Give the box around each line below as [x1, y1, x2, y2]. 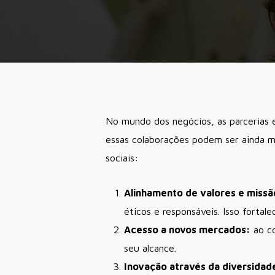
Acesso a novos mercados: [124, 224, 250, 235]
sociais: [106, 152, 138, 163]
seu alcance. [124, 242, 176, 254]
